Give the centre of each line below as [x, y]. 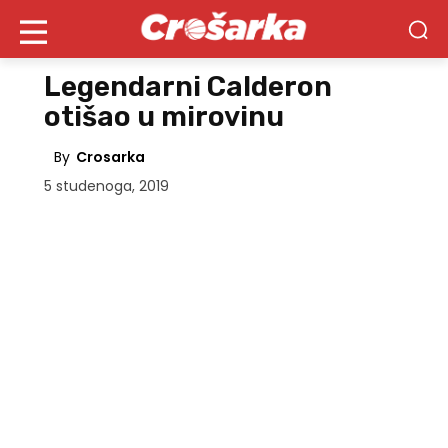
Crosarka [110, 157]
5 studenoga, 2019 [106, 186]
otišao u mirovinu [164, 116]
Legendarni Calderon [188, 86]
